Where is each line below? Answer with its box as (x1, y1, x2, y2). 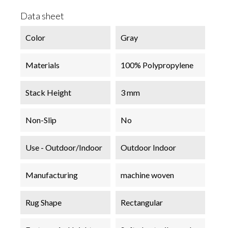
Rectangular (120, 197, 163, 207)
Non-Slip (25, 115, 56, 125)
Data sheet (20, 10, 64, 21)
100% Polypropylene (120, 60, 193, 70)
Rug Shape (25, 197, 62, 207)
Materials (25, 60, 60, 70)
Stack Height (25, 87, 71, 97)
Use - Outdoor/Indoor (25, 142, 102, 152)
